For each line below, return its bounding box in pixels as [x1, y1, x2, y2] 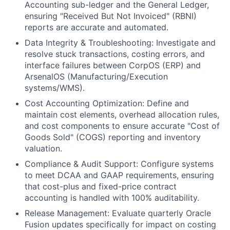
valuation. [25, 143, 62, 154]
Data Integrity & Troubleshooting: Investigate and [25, 37, 216, 48]
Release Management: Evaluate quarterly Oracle [25, 208, 211, 218]
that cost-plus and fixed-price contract [25, 181, 177, 191]
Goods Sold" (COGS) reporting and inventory [25, 132, 201, 142]
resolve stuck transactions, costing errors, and [25, 49, 205, 59]
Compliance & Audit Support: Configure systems [25, 159, 214, 169]
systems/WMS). [25, 83, 85, 93]
